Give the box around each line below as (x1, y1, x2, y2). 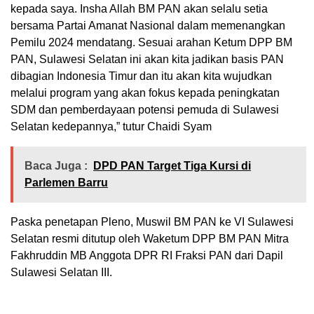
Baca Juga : (25, 160, 88, 172)
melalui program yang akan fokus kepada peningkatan (11, 87, 280, 100)
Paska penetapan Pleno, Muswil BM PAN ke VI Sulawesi (11, 216, 294, 228)
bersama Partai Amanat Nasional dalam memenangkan (11, 20, 285, 32)
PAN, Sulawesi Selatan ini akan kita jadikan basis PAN (11, 53, 284, 66)
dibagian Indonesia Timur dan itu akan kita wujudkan (11, 70, 272, 83)
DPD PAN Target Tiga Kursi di (93, 160, 251, 172)
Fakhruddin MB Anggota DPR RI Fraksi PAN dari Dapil (11, 250, 283, 262)
